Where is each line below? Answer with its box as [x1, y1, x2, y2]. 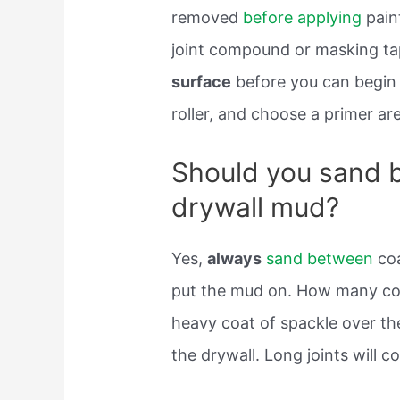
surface [171, 71, 232, 91]
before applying [243, 7, 362, 27]
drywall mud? [171, 191, 340, 224]
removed [171, 7, 244, 27]
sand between [266, 249, 374, 269]
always [207, 249, 262, 269]
